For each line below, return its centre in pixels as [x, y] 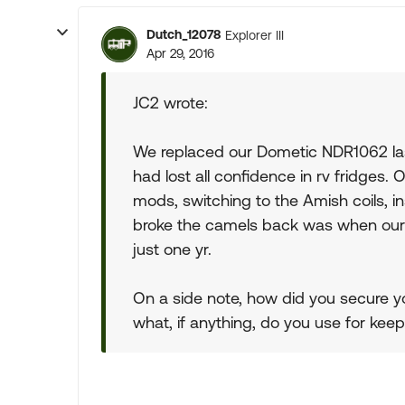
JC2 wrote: [170, 103]
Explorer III [254, 35]
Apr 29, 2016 [180, 53]
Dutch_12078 [184, 34]
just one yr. [172, 249]
